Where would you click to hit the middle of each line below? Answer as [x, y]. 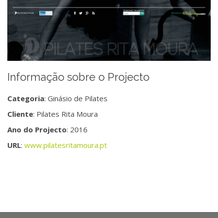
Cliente [20, 114]
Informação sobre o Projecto [78, 77]
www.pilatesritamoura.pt [66, 145]
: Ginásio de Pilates [76, 98]
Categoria [26, 98]
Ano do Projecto [37, 129]
